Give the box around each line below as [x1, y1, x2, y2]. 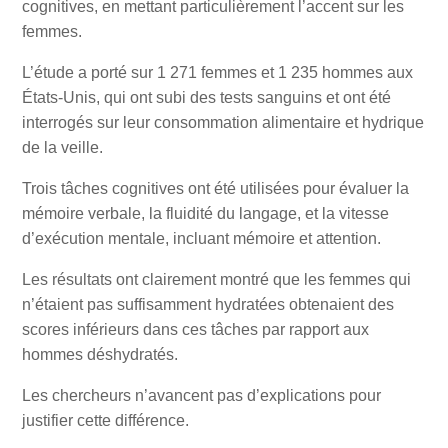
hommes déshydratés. [21, 346, 178, 364]
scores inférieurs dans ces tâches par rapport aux [21, 321, 369, 339]
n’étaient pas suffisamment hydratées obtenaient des [21, 296, 394, 314]
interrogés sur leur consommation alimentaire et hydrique [21, 114, 424, 132]
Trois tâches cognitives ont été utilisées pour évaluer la [21, 180, 409, 198]
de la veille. [21, 139, 103, 157]
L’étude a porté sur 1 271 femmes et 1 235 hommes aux [21, 64, 413, 82]
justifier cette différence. [21, 412, 189, 430]
